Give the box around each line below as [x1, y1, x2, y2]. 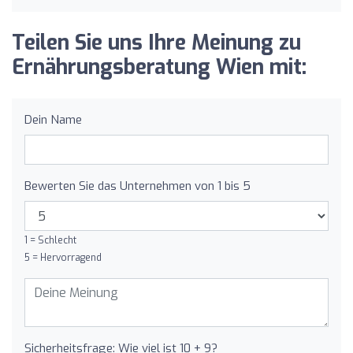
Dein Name [24, 112, 82, 128]
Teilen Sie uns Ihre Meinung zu [12, 29, 301, 57]
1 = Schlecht [24, 234, 76, 247]
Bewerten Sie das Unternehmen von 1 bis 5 [24, 178, 251, 194]
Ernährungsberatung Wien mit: [12, 54, 307, 81]
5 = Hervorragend [24, 251, 102, 264]
